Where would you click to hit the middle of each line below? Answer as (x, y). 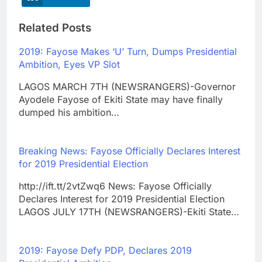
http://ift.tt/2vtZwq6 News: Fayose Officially (115, 186)
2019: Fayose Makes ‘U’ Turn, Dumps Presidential (128, 52)
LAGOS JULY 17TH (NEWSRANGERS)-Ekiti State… (129, 212)
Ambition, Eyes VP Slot (69, 65)
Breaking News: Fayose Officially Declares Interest (130, 151)
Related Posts (55, 27)
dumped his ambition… (69, 113)
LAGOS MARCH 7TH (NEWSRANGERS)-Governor (127, 87)
